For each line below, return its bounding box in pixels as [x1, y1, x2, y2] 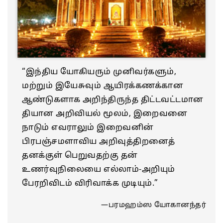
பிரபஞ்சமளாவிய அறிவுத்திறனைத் [22, 136, 175, 147]
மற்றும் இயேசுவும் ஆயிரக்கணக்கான [22, 81, 183, 91]
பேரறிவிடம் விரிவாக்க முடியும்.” [22, 178, 158, 189]
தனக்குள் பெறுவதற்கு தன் [22, 150, 138, 161]
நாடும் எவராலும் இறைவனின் [22, 122, 154, 133]
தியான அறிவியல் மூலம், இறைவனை [22, 109, 188, 119]
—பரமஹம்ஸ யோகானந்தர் [101, 201, 206, 210]
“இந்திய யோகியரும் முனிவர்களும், [22, 67, 176, 77]
